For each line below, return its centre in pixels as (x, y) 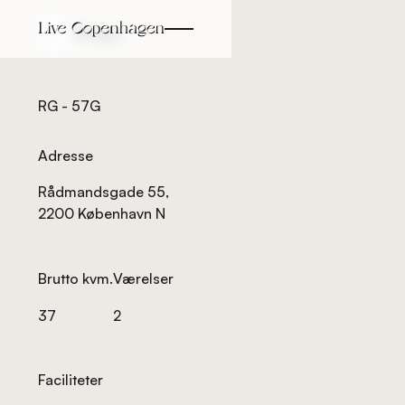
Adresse (65, 155)
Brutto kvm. (75, 279)
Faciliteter (70, 380)
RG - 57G (69, 105)
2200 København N (101, 214)
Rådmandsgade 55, (103, 192)
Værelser (143, 279)
